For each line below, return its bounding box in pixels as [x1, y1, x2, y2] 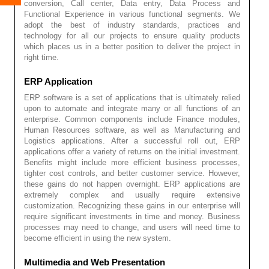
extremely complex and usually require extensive [24, 190, 240, 199]
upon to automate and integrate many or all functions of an [24, 103, 240, 113]
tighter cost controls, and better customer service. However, [24, 168, 240, 178]
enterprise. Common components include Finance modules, [24, 114, 240, 124]
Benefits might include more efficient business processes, [24, 157, 240, 167]
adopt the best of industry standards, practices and [24, 20, 240, 29]
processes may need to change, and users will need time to [24, 222, 240, 232]
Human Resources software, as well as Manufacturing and [24, 125, 240, 134]
